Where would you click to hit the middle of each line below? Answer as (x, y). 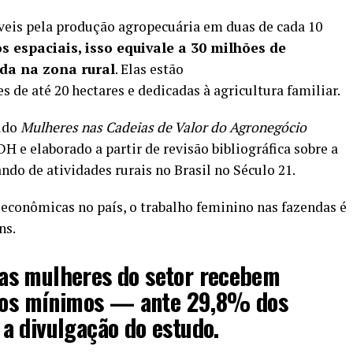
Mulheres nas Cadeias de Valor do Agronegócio (163, 127)
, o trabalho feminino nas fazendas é (235, 206)
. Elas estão (149, 69)
